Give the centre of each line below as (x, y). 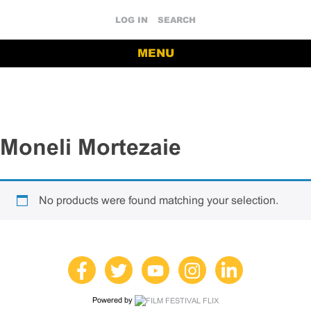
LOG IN (132, 20)
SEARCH (177, 20)
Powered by (114, 300)
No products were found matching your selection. (159, 200)
